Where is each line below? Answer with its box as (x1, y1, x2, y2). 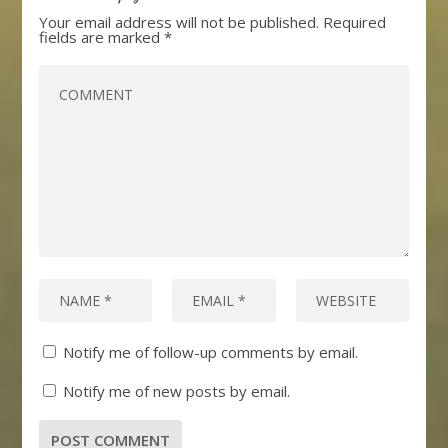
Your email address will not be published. (39, 12, 320, 33)
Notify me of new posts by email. (63, 381, 291, 402)
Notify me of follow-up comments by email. (63, 342, 359, 363)
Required (323, 12, 387, 33)
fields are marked (39, 27, 165, 48)
